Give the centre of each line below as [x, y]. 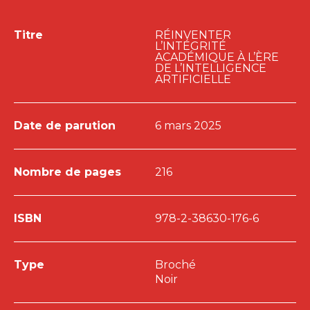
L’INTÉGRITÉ [191, 46]
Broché [175, 265]
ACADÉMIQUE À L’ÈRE [217, 57]
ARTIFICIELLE [193, 80]
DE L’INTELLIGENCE [211, 69]
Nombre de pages [67, 172]
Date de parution [65, 126]
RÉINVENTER [193, 35]
